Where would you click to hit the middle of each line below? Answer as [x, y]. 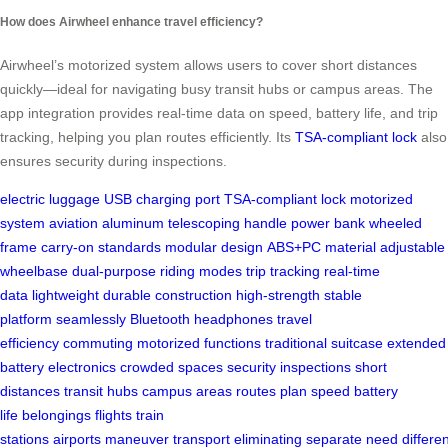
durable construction [167, 295]
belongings [56, 415]
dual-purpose [114, 271]
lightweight [65, 295]
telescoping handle [227, 223]
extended [416, 343]
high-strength [278, 295]
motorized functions [199, 343]
